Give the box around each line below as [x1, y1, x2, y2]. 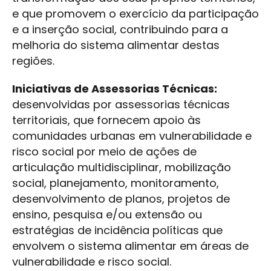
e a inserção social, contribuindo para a [12, 22, 228, 38]
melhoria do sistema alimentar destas [12, 38, 220, 53]
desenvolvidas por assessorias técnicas [12, 97, 230, 113]
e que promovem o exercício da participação [12, 6, 259, 22]
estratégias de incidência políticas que [12, 223, 223, 238]
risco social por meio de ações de [12, 144, 197, 160]
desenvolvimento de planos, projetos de [12, 191, 230, 207]
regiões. [12, 53, 54, 69]
